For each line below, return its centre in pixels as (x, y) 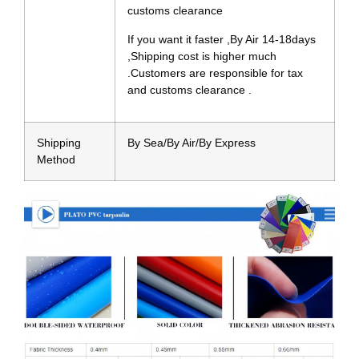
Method (56, 160)
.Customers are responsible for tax (215, 73)
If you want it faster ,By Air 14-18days (222, 39)
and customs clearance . (190, 89)
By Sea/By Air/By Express (192, 143)
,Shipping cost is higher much (202, 56)
